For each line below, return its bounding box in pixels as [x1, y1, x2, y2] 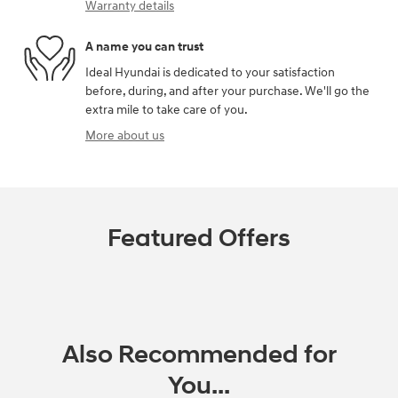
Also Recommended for [61, 339, 337, 371]
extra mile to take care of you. [85, 102, 248, 118]
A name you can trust [85, 38, 203, 54]
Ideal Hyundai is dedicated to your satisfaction [85, 65, 335, 81]
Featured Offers [107, 223, 291, 255]
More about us [85, 128, 164, 144]
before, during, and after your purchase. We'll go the [85, 84, 370, 99]
